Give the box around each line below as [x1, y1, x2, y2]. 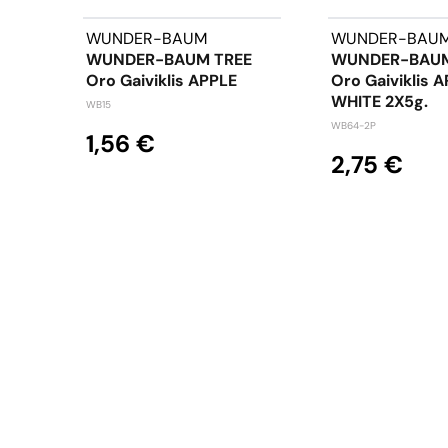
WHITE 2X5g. [331, 90, 428, 112]
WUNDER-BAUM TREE [86, 48, 252, 70]
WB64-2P [331, 118, 376, 132]
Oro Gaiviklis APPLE [86, 69, 237, 91]
